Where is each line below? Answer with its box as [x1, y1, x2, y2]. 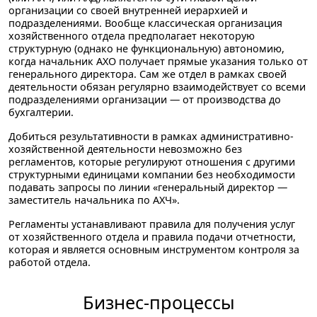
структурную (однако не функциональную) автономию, [8, 42, 284, 56]
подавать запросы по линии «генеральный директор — [8, 180, 287, 195]
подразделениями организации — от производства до [8, 93, 281, 107]
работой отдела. [8, 255, 91, 270]
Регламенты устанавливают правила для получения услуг [8, 217, 295, 231]
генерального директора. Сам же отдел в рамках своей [8, 67, 287, 81]
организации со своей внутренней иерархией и [8, 4, 248, 18]
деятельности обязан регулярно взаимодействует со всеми [8, 80, 306, 94]
